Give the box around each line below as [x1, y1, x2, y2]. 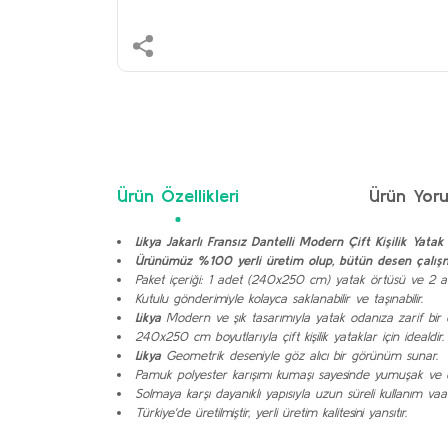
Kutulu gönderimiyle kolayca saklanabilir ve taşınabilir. [135, 291, 423, 306]
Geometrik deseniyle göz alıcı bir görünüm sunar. [166, 348, 438, 363]
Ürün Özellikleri [117, 185, 239, 206]
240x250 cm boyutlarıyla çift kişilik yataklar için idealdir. [135, 329, 444, 344]
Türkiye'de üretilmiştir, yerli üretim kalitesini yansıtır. [135, 405, 407, 420]
